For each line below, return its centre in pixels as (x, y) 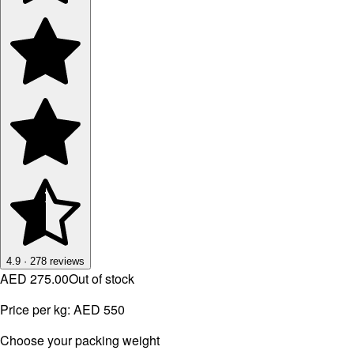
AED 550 (99, 309)
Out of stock (102, 278)
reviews (67, 261)
